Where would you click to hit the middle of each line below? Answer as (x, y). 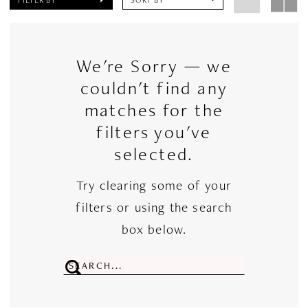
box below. (154, 230)
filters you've (154, 132)
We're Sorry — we (154, 66)
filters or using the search (154, 208)
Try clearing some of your (154, 186)
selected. (154, 154)
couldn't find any (154, 88)
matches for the (154, 110)
